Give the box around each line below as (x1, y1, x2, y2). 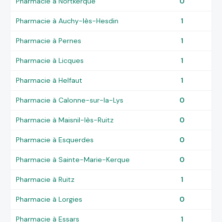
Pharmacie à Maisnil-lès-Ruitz (16, 115, 114, 124)
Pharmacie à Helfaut (16, 75, 83, 85)
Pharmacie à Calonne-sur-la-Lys (16, 95, 124, 105)
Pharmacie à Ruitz (16, 174, 75, 184)
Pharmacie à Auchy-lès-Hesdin (16, 16, 119, 25)
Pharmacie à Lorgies (16, 194, 83, 204)
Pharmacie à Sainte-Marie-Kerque (16, 155, 130, 164)
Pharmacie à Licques (16, 55, 84, 65)
